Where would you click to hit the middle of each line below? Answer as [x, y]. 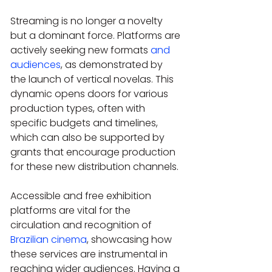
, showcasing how [131, 239]
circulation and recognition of [82, 225]
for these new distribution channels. [96, 166]
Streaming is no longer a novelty [88, 21]
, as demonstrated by [113, 64]
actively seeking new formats [80, 50]
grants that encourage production [94, 152]
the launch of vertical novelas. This [93, 79]
